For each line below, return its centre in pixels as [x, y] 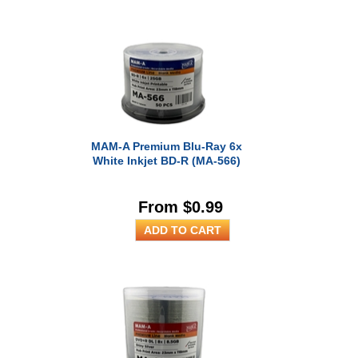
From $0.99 [181, 207]
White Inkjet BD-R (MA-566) [166, 161]
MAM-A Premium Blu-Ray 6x [166, 146]
